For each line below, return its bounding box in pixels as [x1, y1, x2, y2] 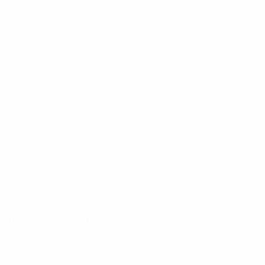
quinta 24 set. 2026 [88, 5, 172, 18]
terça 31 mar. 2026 [88, 235, 168, 248]
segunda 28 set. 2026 [88, 103, 182, 116]
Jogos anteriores [5, 208, 121, 227]
